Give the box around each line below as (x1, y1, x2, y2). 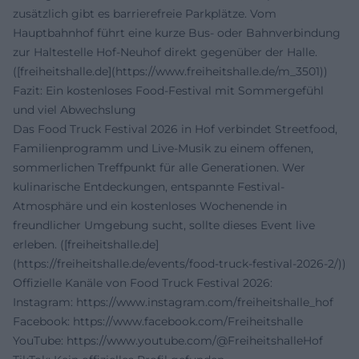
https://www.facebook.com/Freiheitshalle (73, 314, 303, 329)
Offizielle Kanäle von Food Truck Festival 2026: (13, 276, 272, 291)
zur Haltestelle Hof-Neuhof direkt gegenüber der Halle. (13, 45, 317, 60)
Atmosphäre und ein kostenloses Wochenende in (13, 199, 287, 214)
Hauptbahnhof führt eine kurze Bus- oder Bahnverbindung (13, 26, 341, 41)
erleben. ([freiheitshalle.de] (13, 237, 159, 252)
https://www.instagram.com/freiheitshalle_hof (76, 295, 333, 310)
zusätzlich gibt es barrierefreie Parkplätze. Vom (13, 6, 276, 22)
